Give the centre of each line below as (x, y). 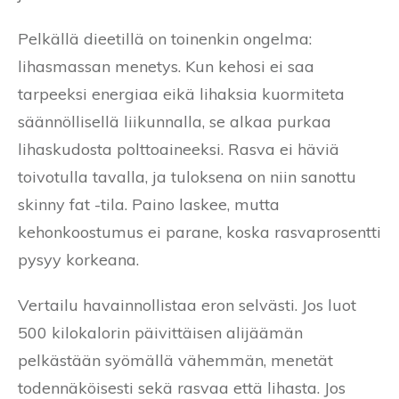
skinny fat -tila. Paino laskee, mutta (149, 204)
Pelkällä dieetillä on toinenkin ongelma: (165, 38)
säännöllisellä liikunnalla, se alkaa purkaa (175, 121)
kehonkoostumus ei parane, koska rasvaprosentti (199, 232)
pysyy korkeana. (78, 259)
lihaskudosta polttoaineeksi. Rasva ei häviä (179, 149)
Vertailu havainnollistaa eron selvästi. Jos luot (187, 305)
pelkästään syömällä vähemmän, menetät (175, 360)
